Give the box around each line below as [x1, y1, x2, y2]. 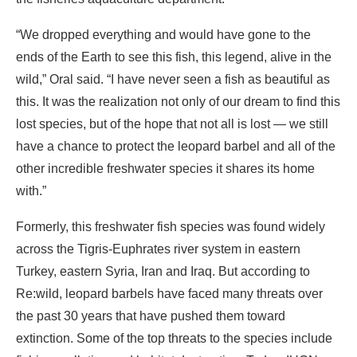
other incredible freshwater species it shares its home [16, 161, 315, 175]
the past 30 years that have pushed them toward [16, 308, 285, 323]
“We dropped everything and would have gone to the [16, 27, 311, 41]
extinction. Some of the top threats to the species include [16, 331, 332, 345]
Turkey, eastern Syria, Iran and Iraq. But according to [16, 264, 310, 278]
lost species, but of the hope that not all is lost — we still [16, 116, 328, 131]
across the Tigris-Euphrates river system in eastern [16, 241, 300, 256]
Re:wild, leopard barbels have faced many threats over [16, 286, 323, 300]
